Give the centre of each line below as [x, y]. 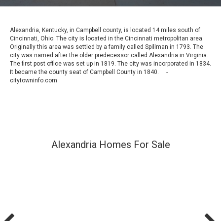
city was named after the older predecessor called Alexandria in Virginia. [109, 55]
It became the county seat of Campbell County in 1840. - [89, 72]
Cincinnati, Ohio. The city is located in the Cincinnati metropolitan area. [107, 38]
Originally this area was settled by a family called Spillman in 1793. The [107, 47]
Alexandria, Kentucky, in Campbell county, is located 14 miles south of [105, 30]
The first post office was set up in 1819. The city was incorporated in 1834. [110, 63]
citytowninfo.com [34, 80]
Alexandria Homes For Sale [110, 144]
